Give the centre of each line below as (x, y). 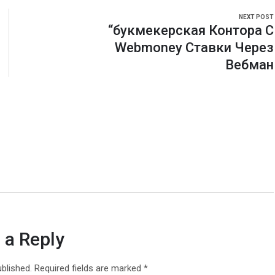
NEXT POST (256, 17)
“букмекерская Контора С (191, 31)
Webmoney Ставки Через (194, 48)
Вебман (249, 65)
